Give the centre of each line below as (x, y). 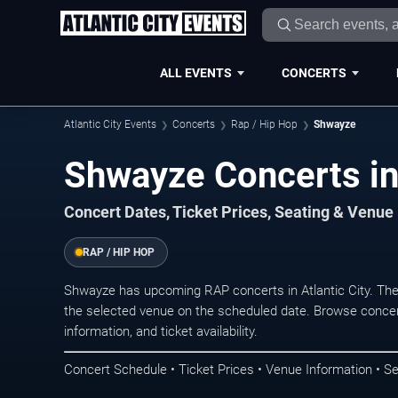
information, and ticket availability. (161, 331)
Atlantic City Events (110, 124)
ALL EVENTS (195, 72)
